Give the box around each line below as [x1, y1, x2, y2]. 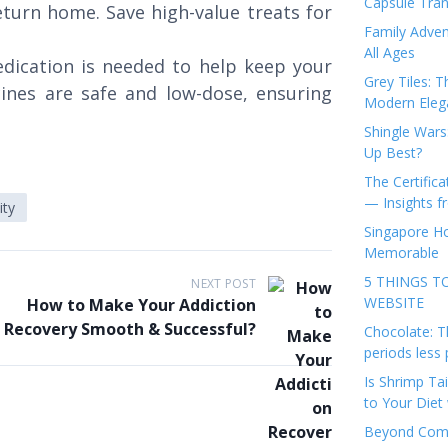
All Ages [364, 43, 415, 62]
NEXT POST [191, 275, 256, 292]
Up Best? [364, 143, 422, 162]
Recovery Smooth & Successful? [4, 318, 256, 340]
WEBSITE [364, 293, 428, 312]
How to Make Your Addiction [27, 294, 256, 316]
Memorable [364, 243, 439, 262]
